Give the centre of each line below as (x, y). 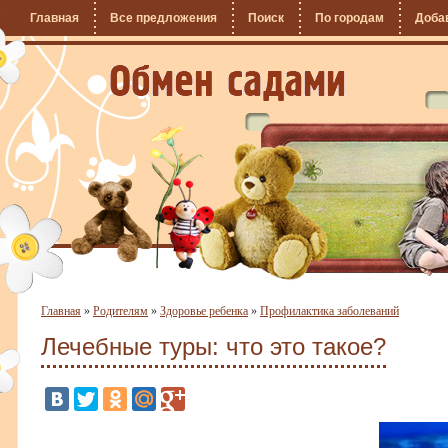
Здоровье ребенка (204, 311)
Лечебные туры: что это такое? (213, 346)
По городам (349, 18)
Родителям (120, 311)
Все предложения (163, 18)
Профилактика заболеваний (329, 311)
